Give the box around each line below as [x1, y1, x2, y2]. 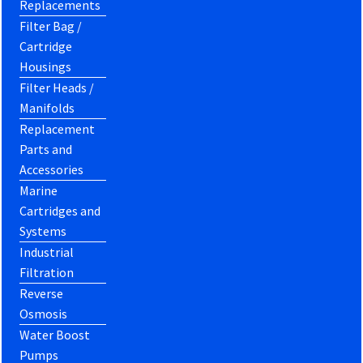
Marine [19, 181, 58, 199]
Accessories [19, 160, 84, 177]
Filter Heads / [19, 79, 95, 96]
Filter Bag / [19, 17, 83, 34]
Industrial [19, 243, 75, 260]
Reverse [19, 284, 64, 301]
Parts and [19, 140, 73, 157]
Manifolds [19, 99, 75, 116]
